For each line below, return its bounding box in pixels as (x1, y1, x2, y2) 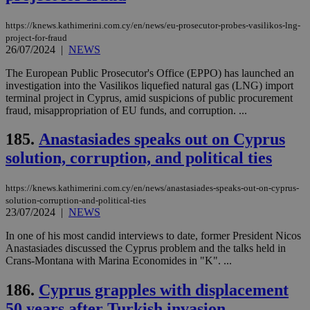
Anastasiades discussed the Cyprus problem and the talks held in (6, 242, 286, 255)
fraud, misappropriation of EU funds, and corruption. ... (6, 104, 247, 116)
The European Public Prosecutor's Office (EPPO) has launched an (6, 66, 294, 79)
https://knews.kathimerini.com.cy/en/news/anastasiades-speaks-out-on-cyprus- (6, 183, 299, 194)
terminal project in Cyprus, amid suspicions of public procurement (6, 91, 293, 104)
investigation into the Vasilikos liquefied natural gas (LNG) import (6, 79, 293, 91)
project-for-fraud (6, 32, 67, 43)
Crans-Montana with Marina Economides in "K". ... (6, 255, 232, 267)
